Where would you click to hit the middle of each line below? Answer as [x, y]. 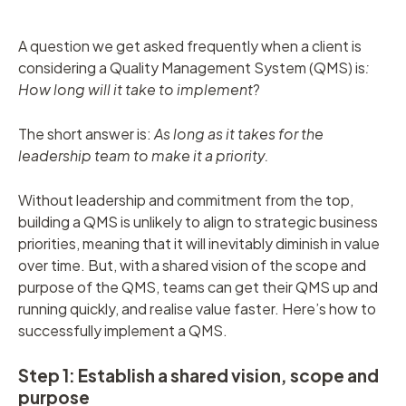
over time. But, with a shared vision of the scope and [192, 265]
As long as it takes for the [239, 133]
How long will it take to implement [135, 89]
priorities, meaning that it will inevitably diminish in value [199, 243]
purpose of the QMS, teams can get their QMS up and [198, 286]
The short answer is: [86, 133]
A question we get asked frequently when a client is [190, 45]
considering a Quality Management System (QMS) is [192, 67]
